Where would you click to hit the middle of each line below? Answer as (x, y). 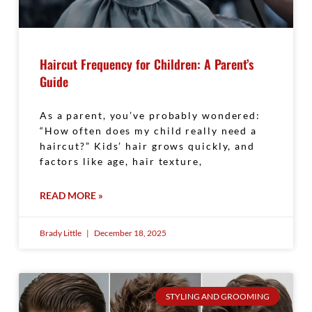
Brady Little (61, 233)
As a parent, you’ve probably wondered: (150, 116)
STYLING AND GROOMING (217, 296)
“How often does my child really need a (148, 131)
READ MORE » (71, 196)
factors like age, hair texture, (121, 162)
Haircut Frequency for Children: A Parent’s (146, 64)
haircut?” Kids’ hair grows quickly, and (147, 146)
